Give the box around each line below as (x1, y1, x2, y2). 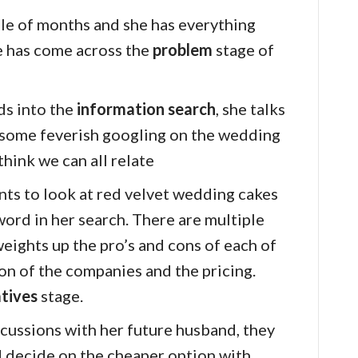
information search (77, 99, 216, 119)
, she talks (216, 99, 285, 119)
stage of (213, 40, 274, 60)
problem (153, 40, 213, 60)
